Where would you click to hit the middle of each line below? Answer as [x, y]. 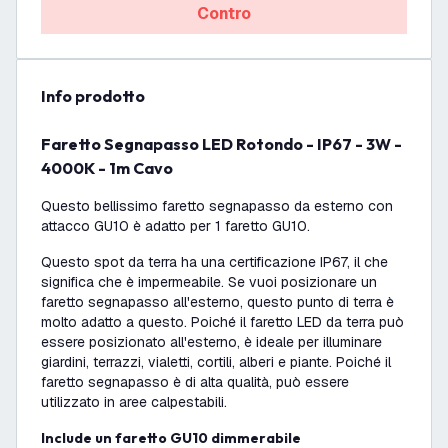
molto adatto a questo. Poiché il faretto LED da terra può [222, 322]
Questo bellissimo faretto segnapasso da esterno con [217, 206]
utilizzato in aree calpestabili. [134, 402]
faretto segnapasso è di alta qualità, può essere [195, 382]
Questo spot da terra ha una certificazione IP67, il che [214, 262]
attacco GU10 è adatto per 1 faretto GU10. [175, 226]
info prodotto [95, 96]
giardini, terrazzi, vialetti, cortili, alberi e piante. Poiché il [216, 362]
